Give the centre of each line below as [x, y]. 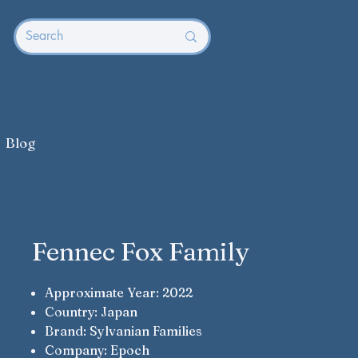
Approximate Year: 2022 [119, 292]
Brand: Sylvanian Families [123, 331]
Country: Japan [91, 312]
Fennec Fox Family [141, 251]
